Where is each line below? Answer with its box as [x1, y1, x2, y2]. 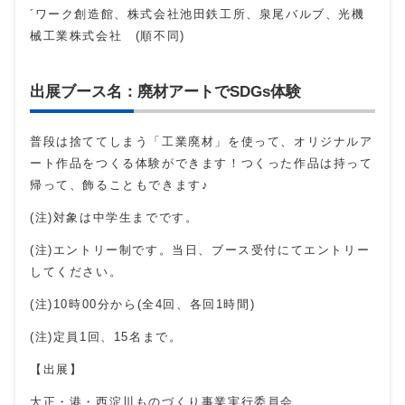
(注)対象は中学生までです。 [30, 211, 199, 225]
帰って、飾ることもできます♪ [30, 178, 210, 193]
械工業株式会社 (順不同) [30, 29, 185, 43]
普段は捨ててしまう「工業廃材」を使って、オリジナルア [30, 135, 373, 149]
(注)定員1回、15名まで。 [30, 330, 183, 344]
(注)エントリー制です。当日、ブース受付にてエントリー [30, 243, 371, 258]
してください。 [30, 265, 123, 279]
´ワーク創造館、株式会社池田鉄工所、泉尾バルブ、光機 [30, 7, 365, 22]
